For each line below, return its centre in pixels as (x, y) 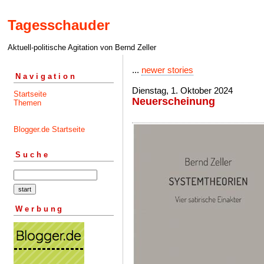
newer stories (167, 70)
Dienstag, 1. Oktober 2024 (182, 90)
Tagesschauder (59, 25)
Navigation (46, 76)
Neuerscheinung (174, 101)
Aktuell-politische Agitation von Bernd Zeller (82, 48)
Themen (27, 103)
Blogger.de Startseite (49, 129)
